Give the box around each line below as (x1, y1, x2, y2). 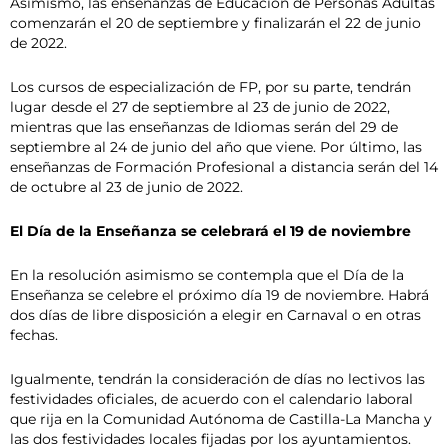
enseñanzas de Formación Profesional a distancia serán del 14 (10, 158, 438, 175)
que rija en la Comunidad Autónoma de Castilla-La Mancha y (10, 410, 432, 427)
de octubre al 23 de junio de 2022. (10, 178, 243, 195)
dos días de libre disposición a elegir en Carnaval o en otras (10, 306, 421, 323)
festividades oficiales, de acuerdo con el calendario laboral (10, 390, 413, 407)
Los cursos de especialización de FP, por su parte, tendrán (10, 78, 411, 95)
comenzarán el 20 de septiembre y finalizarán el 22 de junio (10, 14, 421, 31)
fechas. (10, 326, 58, 343)
